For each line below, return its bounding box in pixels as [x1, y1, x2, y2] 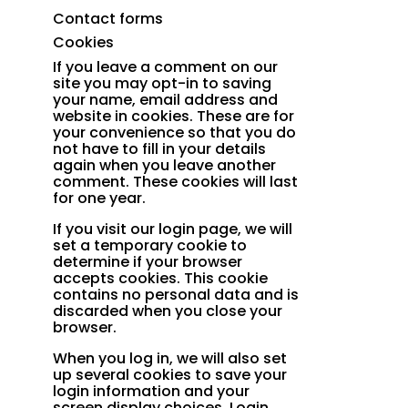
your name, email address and [53, 89, 279, 111]
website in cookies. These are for [53, 106, 295, 127]
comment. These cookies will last [53, 171, 299, 193]
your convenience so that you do [53, 122, 297, 144]
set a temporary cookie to [53, 235, 248, 257]
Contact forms [53, 8, 164, 30]
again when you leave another [53, 155, 277, 177]
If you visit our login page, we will [53, 219, 293, 240]
